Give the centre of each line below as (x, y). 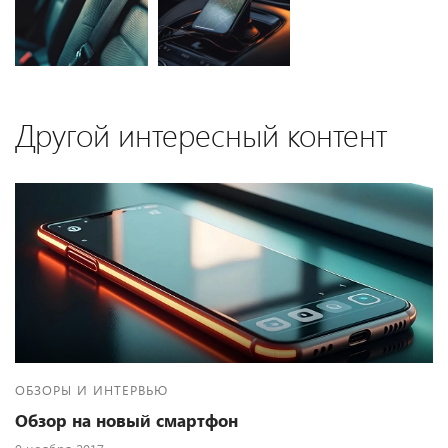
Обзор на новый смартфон (126, 421)
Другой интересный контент (201, 135)
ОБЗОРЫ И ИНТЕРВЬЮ (91, 390)
